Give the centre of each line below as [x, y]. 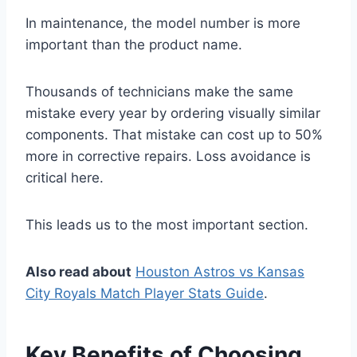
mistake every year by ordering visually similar [173, 114]
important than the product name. [134, 45]
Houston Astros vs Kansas [220, 272]
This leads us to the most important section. [167, 225]
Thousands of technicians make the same [159, 92]
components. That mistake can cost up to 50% [174, 135]
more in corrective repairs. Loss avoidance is [168, 157]
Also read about [78, 272]
